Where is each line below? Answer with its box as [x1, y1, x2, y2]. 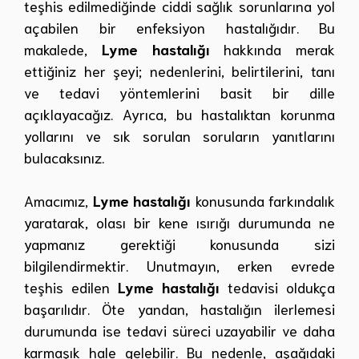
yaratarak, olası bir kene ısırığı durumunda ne [24, 212, 335, 232]
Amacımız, [24, 191, 93, 211]
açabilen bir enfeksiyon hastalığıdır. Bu [24, 18, 335, 38]
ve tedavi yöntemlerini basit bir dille [24, 83, 335, 103]
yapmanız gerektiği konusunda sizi [24, 234, 335, 254]
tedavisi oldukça [220, 277, 335, 297]
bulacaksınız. [24, 147, 104, 167]
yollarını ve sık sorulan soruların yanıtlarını [24, 126, 335, 146]
